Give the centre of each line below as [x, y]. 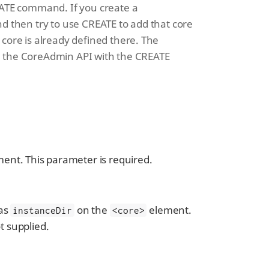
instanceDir [43, 210]
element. [169, 210]
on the [92, 210]
